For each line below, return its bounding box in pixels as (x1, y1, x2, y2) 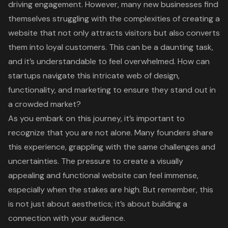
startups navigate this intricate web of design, (8, 70, 180, 81)
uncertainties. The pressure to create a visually (8, 156, 183, 167)
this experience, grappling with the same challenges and (8, 141, 215, 153)
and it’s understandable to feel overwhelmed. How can (8, 56, 210, 67)
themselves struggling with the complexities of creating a (8, 13, 220, 24)
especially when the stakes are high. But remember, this (8, 184, 213, 195)
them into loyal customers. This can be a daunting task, (8, 42, 213, 53)
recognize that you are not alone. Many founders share (8, 127, 213, 138)
